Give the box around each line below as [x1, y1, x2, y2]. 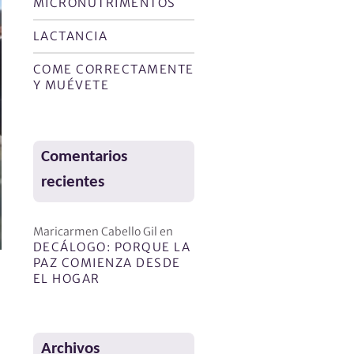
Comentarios [40, 149, 127, 165]
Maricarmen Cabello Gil [32, 224, 157, 239]
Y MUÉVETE [32, 77, 110, 92]
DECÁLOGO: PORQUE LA [32, 239, 191, 254]
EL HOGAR [32, 271, 100, 286]
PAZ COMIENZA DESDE [32, 255, 181, 270]
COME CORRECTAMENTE [32, 62, 194, 77]
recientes [40, 174, 104, 190]
